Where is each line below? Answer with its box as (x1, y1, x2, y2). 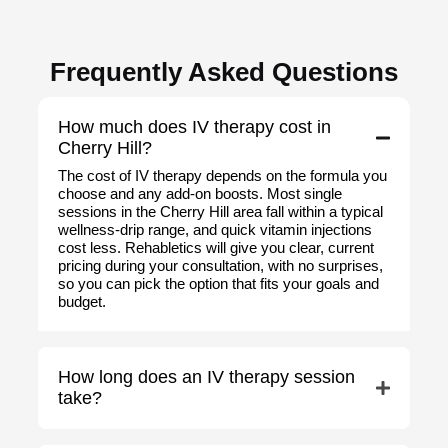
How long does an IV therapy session (58, 366, 355, 387)
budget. (58, 292, 106, 310)
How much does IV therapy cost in (58, 116, 331, 137)
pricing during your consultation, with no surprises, (58, 256, 383, 274)
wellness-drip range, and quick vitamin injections (58, 220, 372, 238)
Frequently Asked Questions (50, 56, 398, 87)
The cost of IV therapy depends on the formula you (58, 166, 387, 184)
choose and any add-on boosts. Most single (58, 184, 342, 202)
